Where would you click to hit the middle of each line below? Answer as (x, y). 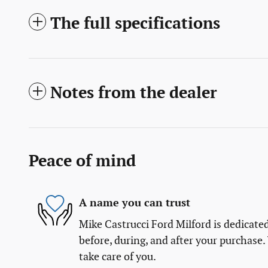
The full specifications (135, 24)
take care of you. (118, 257)
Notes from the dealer (134, 93)
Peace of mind (82, 161)
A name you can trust (135, 203)
